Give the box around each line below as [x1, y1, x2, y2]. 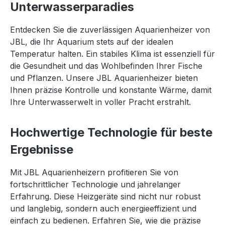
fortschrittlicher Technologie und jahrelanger [10, 179, 181, 189]
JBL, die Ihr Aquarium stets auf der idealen [10, 37, 173, 47]
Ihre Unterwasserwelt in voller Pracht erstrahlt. [10, 97, 191, 107]
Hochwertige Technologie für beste [10, 125, 212, 140]
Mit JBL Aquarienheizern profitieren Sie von [10, 167, 178, 177]
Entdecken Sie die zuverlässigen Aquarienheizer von [10, 25, 210, 35]
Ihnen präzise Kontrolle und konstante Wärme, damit [10, 85, 211, 95]
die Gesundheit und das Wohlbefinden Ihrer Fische [10, 61, 202, 71]
